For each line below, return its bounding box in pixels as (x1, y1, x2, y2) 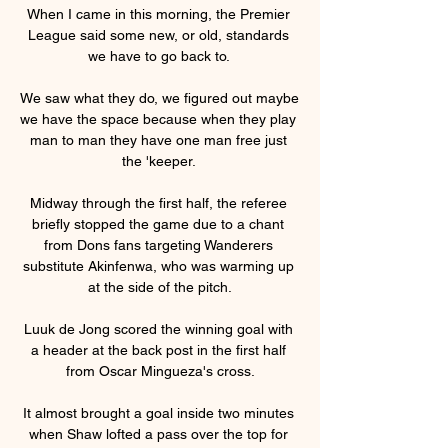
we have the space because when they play (20, 110, 296, 127)
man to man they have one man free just (29, 131, 287, 148)
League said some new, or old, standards (27, 26, 289, 43)
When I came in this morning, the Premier (26, 5, 290, 22)
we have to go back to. (87, 47, 233, 64)
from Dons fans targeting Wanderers (43, 236, 273, 253)
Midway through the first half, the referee (29, 194, 287, 211)
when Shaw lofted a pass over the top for (28, 425, 288, 442)
